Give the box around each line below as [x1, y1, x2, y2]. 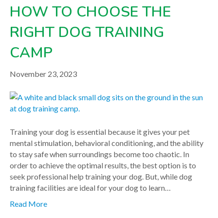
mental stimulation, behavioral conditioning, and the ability [10, 138, 203, 147]
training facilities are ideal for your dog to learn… [10, 182, 171, 192]
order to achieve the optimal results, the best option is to [10, 160, 196, 170]
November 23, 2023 [10, 69, 77, 78]
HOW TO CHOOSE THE [10, 1, 171, 22]
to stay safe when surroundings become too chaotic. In [10, 149, 189, 159]
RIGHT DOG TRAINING [10, 22, 164, 42]
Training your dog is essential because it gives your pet [10, 127, 190, 136]
